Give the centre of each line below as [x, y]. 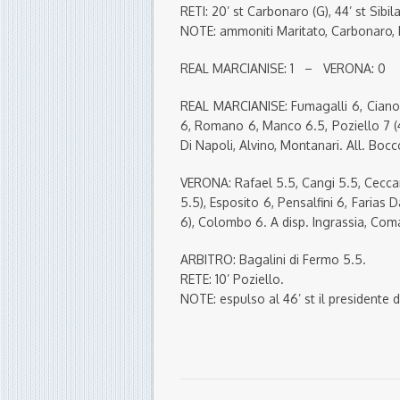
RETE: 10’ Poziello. [232, 279]
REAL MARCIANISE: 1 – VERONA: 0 [283, 69]
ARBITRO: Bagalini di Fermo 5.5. [273, 260]
